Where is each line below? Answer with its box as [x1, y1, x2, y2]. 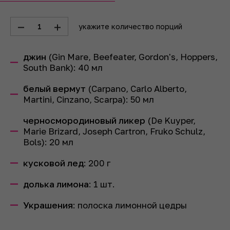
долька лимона [23, 179, 89, 190]
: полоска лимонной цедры [73, 200, 187, 211]
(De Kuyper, [145, 115, 196, 126]
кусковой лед [23, 158, 84, 169]
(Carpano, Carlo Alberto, [86, 83, 187, 94]
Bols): [23, 137, 49, 148]
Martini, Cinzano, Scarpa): [23, 94, 130, 105]
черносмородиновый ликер [23, 115, 145, 126]
